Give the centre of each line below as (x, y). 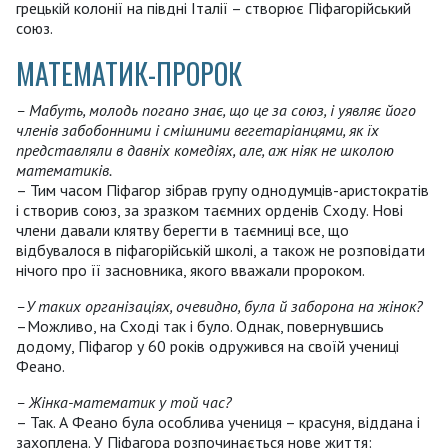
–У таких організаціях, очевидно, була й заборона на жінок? (219, 306)
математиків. (64, 170)
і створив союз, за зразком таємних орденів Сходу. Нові (209, 210)
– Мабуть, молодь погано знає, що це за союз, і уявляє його (216, 110)
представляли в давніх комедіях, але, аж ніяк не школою (205, 150)
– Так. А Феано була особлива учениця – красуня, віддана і (218, 422)
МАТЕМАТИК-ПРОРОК (129, 73)
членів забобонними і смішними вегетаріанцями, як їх (197, 130)
